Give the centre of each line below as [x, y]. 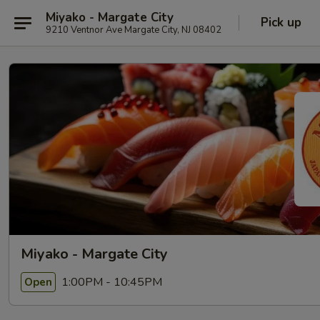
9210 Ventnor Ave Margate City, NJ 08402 [134, 30]
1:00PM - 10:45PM [110, 282]
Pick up [281, 22]
